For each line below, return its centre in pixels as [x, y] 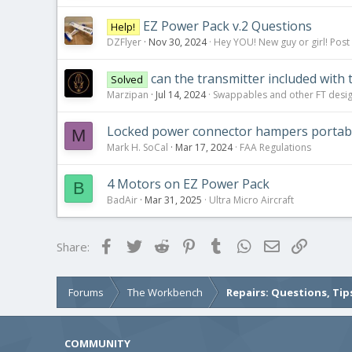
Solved [127, 79]
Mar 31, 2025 [173, 200]
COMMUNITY [97, 343]
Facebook [142, 245]
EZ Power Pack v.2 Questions [227, 26]
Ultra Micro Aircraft [251, 200]
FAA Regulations [275, 147]
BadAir [122, 200]
